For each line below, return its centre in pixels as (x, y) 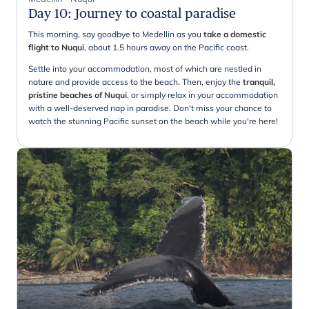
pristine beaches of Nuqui (78, 95)
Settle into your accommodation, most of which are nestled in (145, 69)
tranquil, (259, 82)
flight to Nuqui (56, 48)
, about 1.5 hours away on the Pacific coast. (167, 48)
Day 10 (48, 13)
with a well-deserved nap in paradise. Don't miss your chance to (150, 108)
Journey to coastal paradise (156, 13)
